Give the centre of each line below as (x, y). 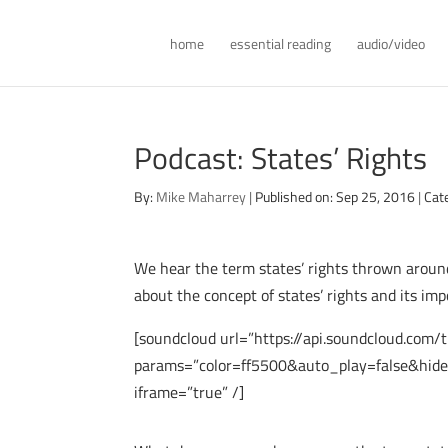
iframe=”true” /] (189, 392)
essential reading (281, 43)
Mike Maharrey (201, 196)
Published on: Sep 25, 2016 (335, 196)
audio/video (391, 43)
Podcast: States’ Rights (281, 158)
